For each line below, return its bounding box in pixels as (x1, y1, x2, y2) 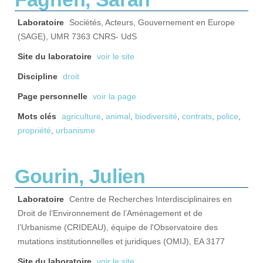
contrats (182, 112, 212, 121)
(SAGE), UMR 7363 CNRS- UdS (18, 32, 137, 41)
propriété (18, 126, 51, 135)
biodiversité (135, 112, 177, 121)
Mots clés (18, 112, 56, 121)
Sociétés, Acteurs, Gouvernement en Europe (69, 18, 235, 27)
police (217, 112, 238, 121)
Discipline (18, 72, 58, 81)
